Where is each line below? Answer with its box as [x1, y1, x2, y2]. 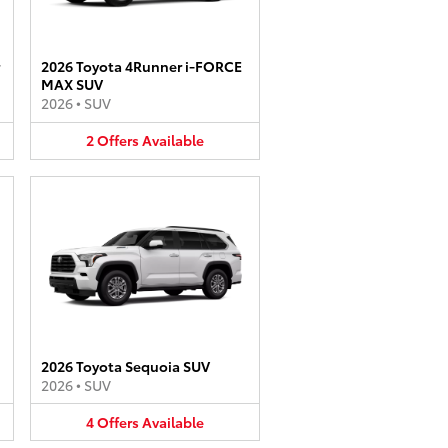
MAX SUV [41, 74, 103, 94]
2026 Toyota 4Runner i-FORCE [41, 56, 242, 76]
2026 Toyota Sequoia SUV [41, 355, 210, 376]
